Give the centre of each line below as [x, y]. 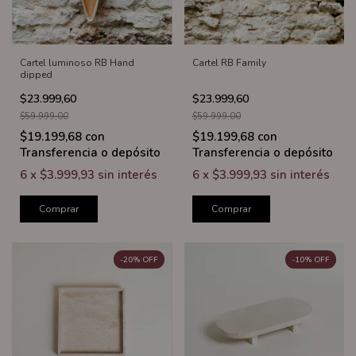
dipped [36, 75]
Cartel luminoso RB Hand [77, 63]
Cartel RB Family [229, 63]
